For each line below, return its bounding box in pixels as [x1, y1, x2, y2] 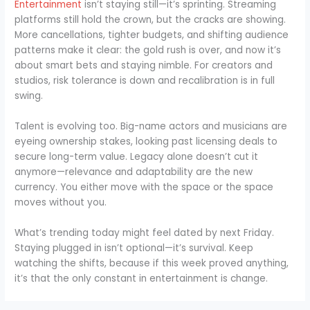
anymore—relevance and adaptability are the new [15, 165, 253, 179]
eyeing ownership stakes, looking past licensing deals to [15, 135, 278, 149]
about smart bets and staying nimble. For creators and [15, 59, 273, 73]
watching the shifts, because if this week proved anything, [15, 257, 289, 271]
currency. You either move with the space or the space [15, 181, 274, 194]
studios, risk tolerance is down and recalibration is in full [15, 74, 275, 88]
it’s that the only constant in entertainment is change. [15, 272, 268, 286]
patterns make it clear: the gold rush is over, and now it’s [15, 44, 282, 57]
